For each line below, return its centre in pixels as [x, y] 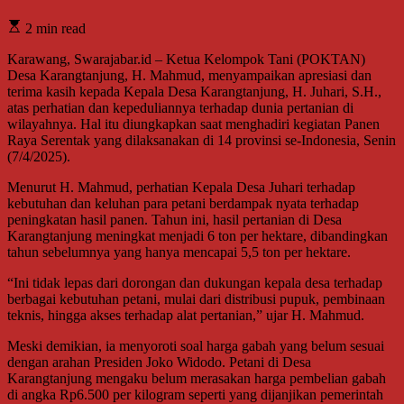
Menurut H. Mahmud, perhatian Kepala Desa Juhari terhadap [181, 187]
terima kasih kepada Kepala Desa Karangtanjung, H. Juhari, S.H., [194, 91]
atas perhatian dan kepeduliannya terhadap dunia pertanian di [180, 107]
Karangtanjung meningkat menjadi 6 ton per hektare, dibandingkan [197, 235]
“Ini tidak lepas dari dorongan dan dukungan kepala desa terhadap [195, 282]
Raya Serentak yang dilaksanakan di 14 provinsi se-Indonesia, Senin [202, 140]
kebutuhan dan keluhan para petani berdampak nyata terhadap [183, 203]
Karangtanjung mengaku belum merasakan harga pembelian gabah [197, 378]
